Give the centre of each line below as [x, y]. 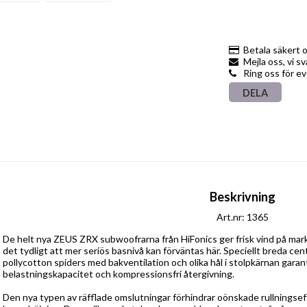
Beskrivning [243, 197]
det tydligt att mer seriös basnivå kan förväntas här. [112, 250]
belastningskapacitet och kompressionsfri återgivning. [119, 274]
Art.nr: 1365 [243, 217]
